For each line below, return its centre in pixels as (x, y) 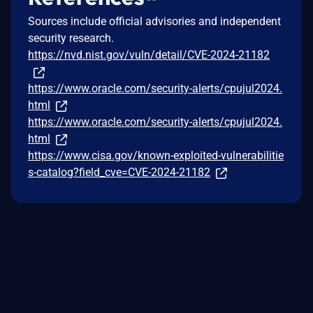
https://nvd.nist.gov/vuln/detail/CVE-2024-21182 (149, 55)
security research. (71, 38)
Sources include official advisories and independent (154, 22)
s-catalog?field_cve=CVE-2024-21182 (119, 173)
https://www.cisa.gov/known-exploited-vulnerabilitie (156, 156)
